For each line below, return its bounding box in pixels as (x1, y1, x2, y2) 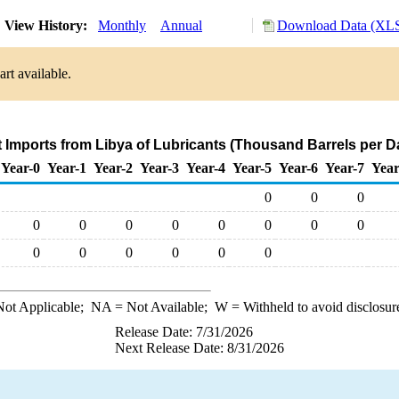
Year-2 (94, 160, 133, 175)
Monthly (98, 18, 146, 33)
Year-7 (325, 160, 364, 175)
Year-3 (140, 160, 179, 175)
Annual (160, 18, 202, 33)
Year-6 (279, 160, 318, 175)
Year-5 (232, 160, 272, 175)
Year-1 (47, 160, 86, 175)
